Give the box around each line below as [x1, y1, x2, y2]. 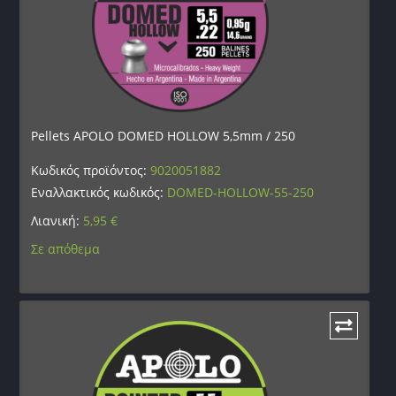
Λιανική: [31, 212, 84, 230]
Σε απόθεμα [31, 240, 101, 258]
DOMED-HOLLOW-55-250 [167, 184, 315, 202]
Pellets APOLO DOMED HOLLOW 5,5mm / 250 [31, 127, 296, 145]
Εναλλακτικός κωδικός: [31, 184, 168, 202]
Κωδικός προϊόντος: [31, 162, 151, 179]
